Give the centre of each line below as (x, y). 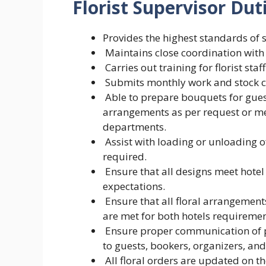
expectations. (134, 186)
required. (125, 157)
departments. (134, 127)
